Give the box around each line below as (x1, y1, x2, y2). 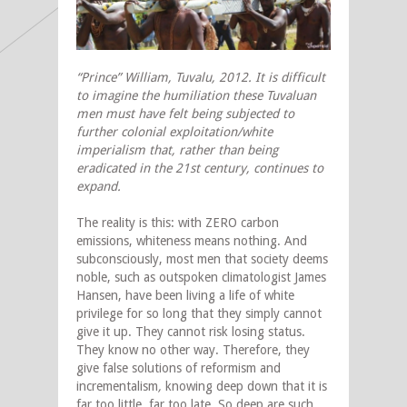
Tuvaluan (266, 88, 316, 104)
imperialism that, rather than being (76, 143, 278, 158)
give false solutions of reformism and (76, 361, 281, 376)
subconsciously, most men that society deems (76, 252, 328, 267)
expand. (76, 179, 121, 194)
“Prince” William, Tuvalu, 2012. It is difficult (76, 70, 325, 85)
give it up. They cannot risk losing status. (76, 324, 305, 340)
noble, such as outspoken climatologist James (76, 270, 326, 285)
